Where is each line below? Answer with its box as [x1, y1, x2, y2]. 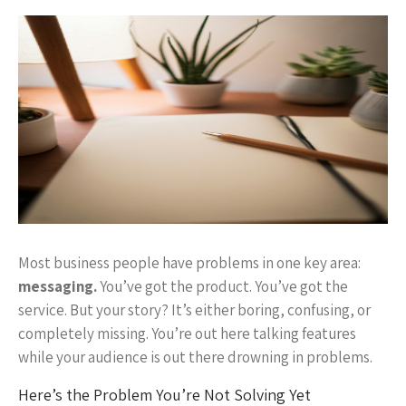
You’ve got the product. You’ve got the [97, 276, 348, 296]
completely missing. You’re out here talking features [18, 324, 356, 343]
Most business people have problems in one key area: [18, 253, 361, 273]
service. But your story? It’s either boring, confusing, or [18, 300, 371, 320]
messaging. [18, 276, 97, 296]
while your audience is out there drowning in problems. [18, 347, 372, 367]
